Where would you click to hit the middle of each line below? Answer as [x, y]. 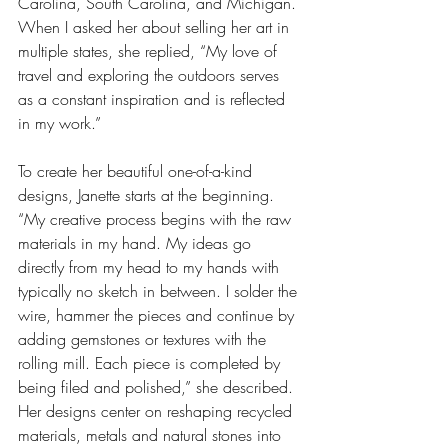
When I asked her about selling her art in [156, 26]
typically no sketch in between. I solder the [160, 290]
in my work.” [59, 122]
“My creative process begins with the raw [157, 218]
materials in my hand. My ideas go [137, 242]
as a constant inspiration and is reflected [154, 98]
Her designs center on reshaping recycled [157, 410]
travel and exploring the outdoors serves [151, 74]
